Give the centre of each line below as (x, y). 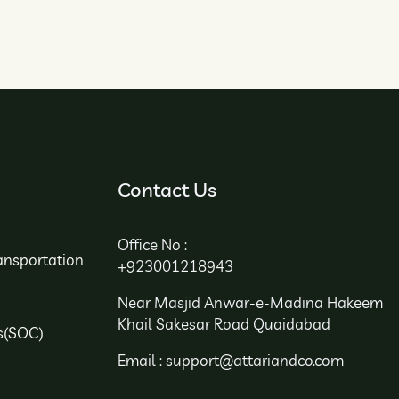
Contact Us (167, 190)
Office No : (153, 245)
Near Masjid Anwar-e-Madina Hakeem (251, 303)
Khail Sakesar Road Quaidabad (224, 324)
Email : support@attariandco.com (231, 361)
